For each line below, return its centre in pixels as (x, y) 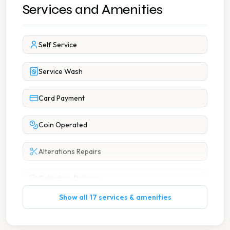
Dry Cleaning (60, 205)
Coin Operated (63, 124)
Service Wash (61, 71)
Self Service (58, 44)
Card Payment (62, 98)
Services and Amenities (93, 9)
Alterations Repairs (70, 151)
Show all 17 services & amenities (115, 197)
